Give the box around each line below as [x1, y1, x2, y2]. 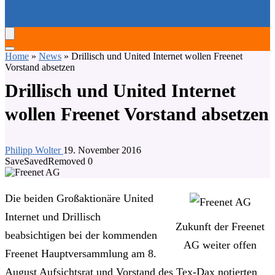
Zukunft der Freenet [176, 220, 265, 233]
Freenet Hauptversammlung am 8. [5, 247, 157, 260]
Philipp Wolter [5, 145, 63, 155]
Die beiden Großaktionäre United [5, 192, 153, 204]
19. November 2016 [63, 145, 141, 155]
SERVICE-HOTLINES [5, 6, 95, 17]
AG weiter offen [184, 239, 257, 251]
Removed [48, 156, 85, 166]
